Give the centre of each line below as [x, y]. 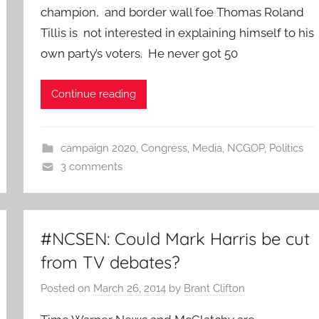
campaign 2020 [98, 148]
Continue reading [94, 94]
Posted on [67, 289]
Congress [164, 148]
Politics [286, 148]
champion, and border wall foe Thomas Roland [173, 12]
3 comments [91, 166]
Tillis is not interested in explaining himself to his [178, 33]
